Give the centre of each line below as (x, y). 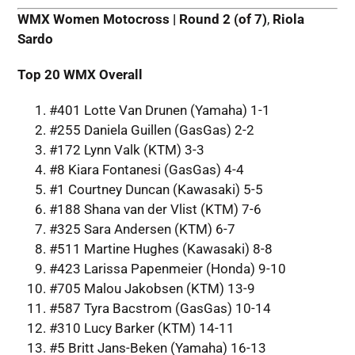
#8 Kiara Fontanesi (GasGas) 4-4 (146, 169)
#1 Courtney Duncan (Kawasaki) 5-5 (156, 189)
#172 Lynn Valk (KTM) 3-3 (126, 149)
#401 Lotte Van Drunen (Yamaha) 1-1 (159, 110)
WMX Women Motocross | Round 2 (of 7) (142, 19)
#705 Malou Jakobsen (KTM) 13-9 (152, 288)
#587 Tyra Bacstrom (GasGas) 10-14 (160, 308)
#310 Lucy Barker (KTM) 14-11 (141, 328)
